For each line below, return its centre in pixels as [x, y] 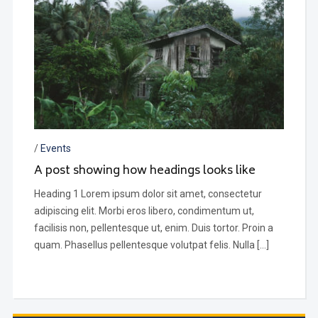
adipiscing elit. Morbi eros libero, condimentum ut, [144, 210]
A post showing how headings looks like [144, 171]
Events [55, 148]
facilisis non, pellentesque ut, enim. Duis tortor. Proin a [153, 227]
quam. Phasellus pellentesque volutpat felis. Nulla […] [151, 245]
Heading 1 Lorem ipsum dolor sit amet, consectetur [148, 193]
